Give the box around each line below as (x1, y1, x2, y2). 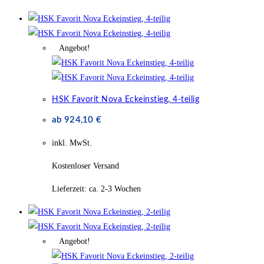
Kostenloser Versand (52, 161, 119, 171)
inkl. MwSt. (52, 138, 92, 148)
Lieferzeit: (52, 184, 89, 194)
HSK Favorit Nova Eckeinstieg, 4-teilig (52, 95, 199, 104)
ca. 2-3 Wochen (89, 184, 141, 194)
